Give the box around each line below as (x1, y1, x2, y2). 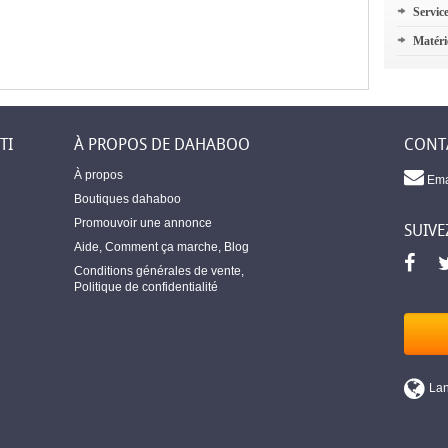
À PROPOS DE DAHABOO (74, 133, 250, 155)
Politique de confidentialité (74, 279, 218, 294)
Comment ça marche (105, 239, 218, 254)
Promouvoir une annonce (74, 215, 212, 230)
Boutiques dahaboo (74, 191, 181, 206)
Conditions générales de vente (74, 263, 241, 278)
